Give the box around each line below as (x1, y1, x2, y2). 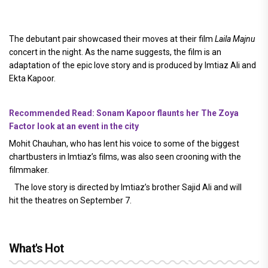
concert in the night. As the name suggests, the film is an (9, 47, 221, 57)
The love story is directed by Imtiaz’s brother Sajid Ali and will (14, 182, 242, 193)
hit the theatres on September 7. (9, 196, 132, 206)
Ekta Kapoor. (9, 74, 56, 84)
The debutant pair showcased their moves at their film (9, 34, 215, 44)
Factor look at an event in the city (9, 121, 139, 132)
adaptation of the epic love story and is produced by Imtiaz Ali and (9, 60, 256, 71)
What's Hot (9, 241, 63, 256)
